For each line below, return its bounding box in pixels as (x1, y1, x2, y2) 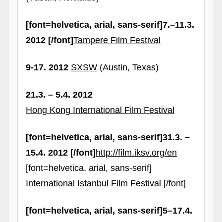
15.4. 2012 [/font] (25, 148, 96, 158)
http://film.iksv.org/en (95, 148, 177, 158)
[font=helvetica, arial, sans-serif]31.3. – (25, 132, 190, 142)
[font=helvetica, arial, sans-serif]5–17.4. (25, 206, 192, 216)
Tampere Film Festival (73, 35, 161, 45)
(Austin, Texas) (97, 62, 159, 72)
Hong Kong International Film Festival (25, 105, 174, 115)
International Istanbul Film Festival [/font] (25, 178, 186, 188)
